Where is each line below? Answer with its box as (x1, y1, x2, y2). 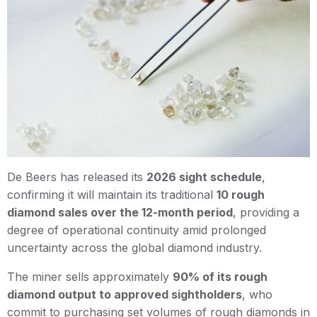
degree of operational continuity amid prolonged (7, 222, 266, 237)
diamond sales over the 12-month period (7, 204, 233, 219)
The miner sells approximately (7, 269, 173, 284)
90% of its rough (173, 269, 267, 284)
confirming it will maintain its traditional (7, 187, 217, 202)
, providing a (233, 204, 299, 219)
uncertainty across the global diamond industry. (7, 240, 262, 255)
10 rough (217, 187, 265, 202)
